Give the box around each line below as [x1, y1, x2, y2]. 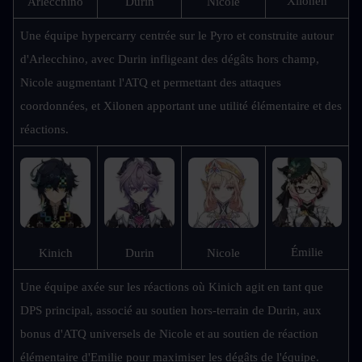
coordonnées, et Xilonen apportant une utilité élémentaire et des [20, 99, 342, 113]
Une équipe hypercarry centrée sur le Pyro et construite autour [20, 29, 334, 43]
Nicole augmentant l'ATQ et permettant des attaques [20, 76, 281, 90]
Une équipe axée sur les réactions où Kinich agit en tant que [20, 280, 323, 294]
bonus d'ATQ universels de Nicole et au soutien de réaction [20, 327, 318, 341]
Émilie [291, 246, 323, 259]
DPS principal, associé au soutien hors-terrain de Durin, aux [20, 304, 322, 318]
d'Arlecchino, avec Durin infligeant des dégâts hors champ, [20, 53, 319, 66]
